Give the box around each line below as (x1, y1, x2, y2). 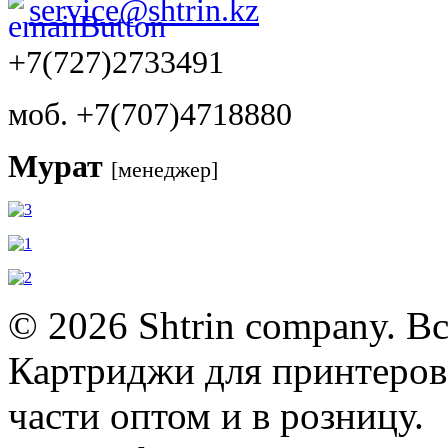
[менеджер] (111, 156, 218, 182)
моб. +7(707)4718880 (8, 96, 292, 132)
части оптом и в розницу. (8, 393, 424, 437)
